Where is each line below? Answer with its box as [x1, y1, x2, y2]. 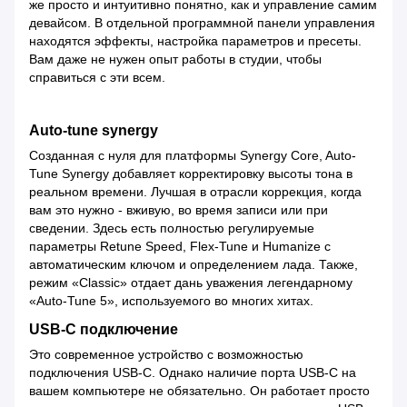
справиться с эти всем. [29, 70, 165, 85]
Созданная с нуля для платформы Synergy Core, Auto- [29, 148, 356, 164]
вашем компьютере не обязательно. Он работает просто [29, 382, 370, 398]
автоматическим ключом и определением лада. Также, [29, 257, 358, 273]
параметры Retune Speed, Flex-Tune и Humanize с [29, 239, 331, 254]
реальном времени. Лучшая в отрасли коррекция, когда [29, 184, 362, 200]
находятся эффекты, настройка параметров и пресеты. [29, 34, 362, 49]
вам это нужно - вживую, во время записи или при [29, 203, 328, 218]
